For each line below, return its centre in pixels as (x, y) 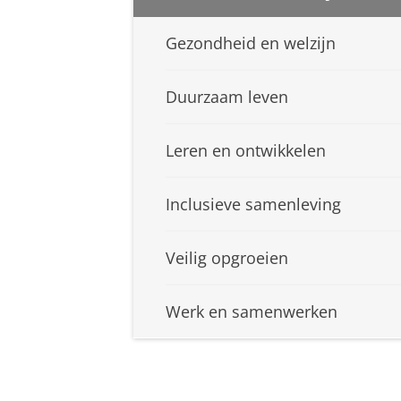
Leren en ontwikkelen (246, 151)
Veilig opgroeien (227, 258)
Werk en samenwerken (252, 312)
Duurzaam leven (227, 97)
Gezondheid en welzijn (251, 43)
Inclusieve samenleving (253, 205)
